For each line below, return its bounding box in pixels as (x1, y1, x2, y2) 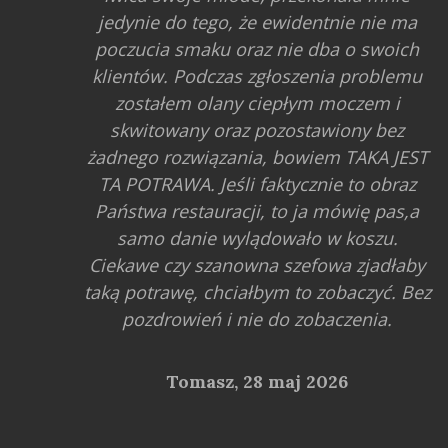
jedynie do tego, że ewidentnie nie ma (97, 9, 417, 34)
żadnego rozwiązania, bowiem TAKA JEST (86, 144, 428, 169)
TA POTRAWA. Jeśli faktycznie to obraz (98, 171, 416, 196)
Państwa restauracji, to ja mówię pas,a (95, 198, 420, 223)
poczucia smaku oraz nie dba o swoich (95, 36, 420, 61)
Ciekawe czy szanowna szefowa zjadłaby (89, 252, 426, 277)
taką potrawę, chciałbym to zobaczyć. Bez (83, 279, 431, 304)
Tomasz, (166, 369, 244, 393)
